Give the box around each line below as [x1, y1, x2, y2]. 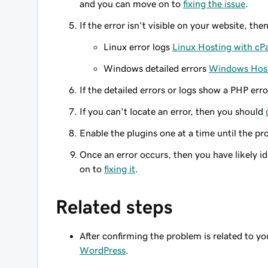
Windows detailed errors [103, 63, 209, 73]
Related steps [56, 197, 173, 217]
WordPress [80, 245, 126, 255]
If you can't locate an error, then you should [80, 106, 266, 116]
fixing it [104, 164, 135, 173]
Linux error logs [103, 42, 172, 51]
